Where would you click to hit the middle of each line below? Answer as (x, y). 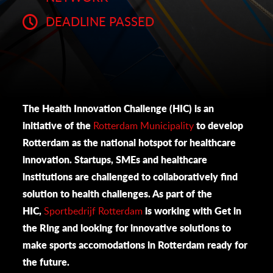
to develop (219, 125)
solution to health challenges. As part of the (118, 193)
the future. (46, 262)
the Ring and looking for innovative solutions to (127, 228)
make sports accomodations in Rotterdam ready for (135, 245)
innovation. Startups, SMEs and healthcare (115, 159)
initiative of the (58, 125)
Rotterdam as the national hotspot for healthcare (129, 142)
